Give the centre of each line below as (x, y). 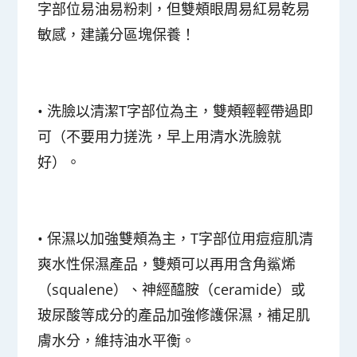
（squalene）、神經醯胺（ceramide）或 (172, 289)
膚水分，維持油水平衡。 (117, 340)
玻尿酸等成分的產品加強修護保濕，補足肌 (174, 314)
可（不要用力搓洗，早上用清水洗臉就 (160, 136)
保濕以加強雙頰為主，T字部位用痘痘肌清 (180, 238)
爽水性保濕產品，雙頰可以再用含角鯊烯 (167, 263)
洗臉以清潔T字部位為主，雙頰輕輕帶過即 (180, 110)
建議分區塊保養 (131, 34)
